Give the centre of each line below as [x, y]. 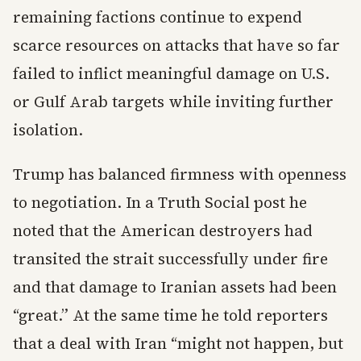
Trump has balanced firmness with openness [180, 174]
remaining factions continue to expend [158, 17]
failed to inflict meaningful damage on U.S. [171, 73]
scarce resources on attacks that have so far [176, 45]
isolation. [48, 130]
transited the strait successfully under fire [170, 259]
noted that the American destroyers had [163, 230]
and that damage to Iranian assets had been [175, 287]
